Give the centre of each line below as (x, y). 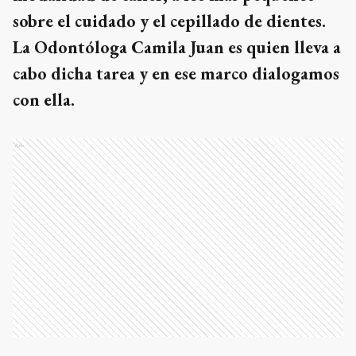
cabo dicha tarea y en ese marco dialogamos (176, 74)
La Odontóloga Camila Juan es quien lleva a (177, 47)
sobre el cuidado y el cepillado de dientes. (169, 21)
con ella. (46, 100)
